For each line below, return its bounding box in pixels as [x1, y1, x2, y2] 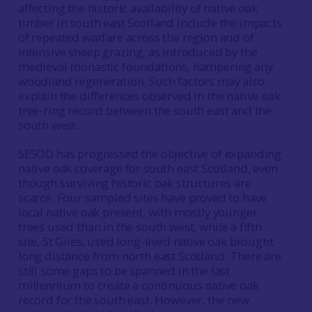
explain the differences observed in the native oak [17, 88, 281, 104]
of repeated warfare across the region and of [17, 29, 254, 45]
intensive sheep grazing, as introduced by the [17, 44, 258, 60]
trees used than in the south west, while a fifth [17, 219, 262, 235]
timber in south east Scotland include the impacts [17, 15, 282, 31]
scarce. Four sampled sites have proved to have [17, 189, 267, 205]
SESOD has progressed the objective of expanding [17, 146, 282, 162]
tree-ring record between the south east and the [17, 102, 272, 118]
